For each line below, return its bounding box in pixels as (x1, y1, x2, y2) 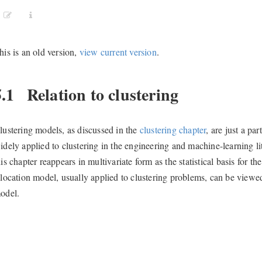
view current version (79, 46, 157, 58)
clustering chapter (139, 123, 206, 136)
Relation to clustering (22, 82, 179, 106)
